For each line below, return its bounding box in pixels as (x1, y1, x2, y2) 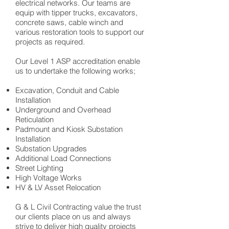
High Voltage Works (15, 173, 82, 182)
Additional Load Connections (15, 153, 111, 163)
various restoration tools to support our (15, 27, 144, 37)
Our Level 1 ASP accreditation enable (15, 56, 140, 66)
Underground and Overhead (15, 105, 111, 114)
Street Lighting (15, 163, 63, 173)
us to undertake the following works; (15, 66, 135, 76)
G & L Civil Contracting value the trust (15, 202, 141, 212)
